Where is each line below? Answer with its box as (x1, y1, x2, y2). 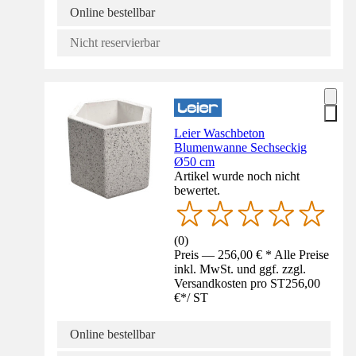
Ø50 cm (174, 155, 215, 169)
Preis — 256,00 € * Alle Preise (174, 248, 330, 262)
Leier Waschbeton (174, 126, 265, 141)
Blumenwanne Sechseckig (174, 141, 308, 155)
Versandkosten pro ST (174, 277, 286, 291)
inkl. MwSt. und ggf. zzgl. (174, 262, 307, 277)
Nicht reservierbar (70, 36, 160, 50)
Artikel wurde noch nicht (174, 169, 300, 184)
